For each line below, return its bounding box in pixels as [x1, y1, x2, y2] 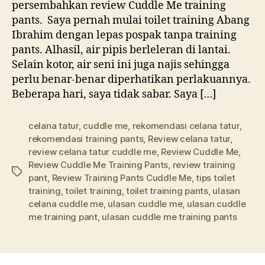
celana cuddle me [28, 198, 104, 209]
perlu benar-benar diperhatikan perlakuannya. [12, 72, 251, 86]
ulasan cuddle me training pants [102, 211, 237, 222]
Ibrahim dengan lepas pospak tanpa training [12, 28, 237, 42]
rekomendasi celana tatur [132, 119, 240, 131]
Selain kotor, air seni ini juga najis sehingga [12, 57, 230, 72]
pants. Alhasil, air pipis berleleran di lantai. [12, 43, 231, 57]
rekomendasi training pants [28, 132, 144, 144]
